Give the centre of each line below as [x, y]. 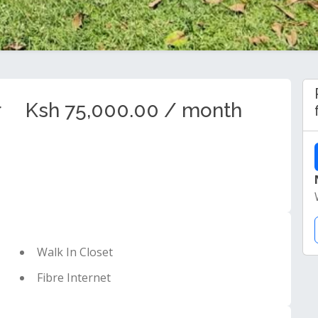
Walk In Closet [75, 252]
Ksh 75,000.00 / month [134, 110]
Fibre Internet [74, 277]
